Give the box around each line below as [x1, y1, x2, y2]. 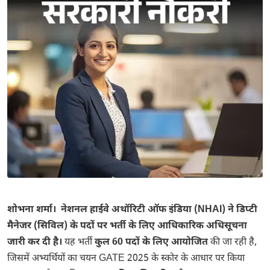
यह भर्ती [62, 236, 95, 249]
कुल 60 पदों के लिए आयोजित [95, 236, 208, 249]
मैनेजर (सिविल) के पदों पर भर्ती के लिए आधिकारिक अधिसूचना [7, 220, 247, 233]
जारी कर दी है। [7, 236, 62, 249]
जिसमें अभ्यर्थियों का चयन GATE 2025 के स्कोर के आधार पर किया [7, 253, 245, 265]
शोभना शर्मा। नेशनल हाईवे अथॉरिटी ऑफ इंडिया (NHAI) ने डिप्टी [7, 204, 257, 216]
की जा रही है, [208, 236, 257, 249]
